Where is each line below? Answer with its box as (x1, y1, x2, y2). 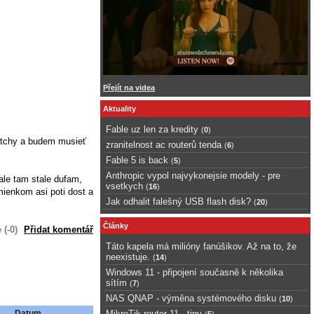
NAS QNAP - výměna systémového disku (106, 292, 276, 303)
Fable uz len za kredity (106, 123, 198, 135)
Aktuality (103, 104, 136, 114)
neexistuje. (106, 251, 150, 262)
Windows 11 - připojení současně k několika (106, 266, 283, 278)
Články (103, 221, 128, 231)
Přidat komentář (24, 224, 93, 235)
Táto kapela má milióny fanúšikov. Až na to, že (106, 240, 296, 252)
